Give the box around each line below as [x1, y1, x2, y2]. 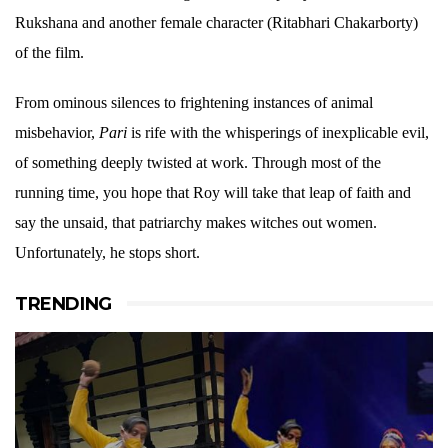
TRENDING [15, 293, 112, 316]
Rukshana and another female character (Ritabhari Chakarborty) [15, 14, 418, 32]
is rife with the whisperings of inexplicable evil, [127, 124, 429, 142]
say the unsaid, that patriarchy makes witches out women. [15, 214, 377, 232]
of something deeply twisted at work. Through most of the [15, 154, 381, 172]
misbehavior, [15, 124, 99, 142]
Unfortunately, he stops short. [15, 244, 200, 262]
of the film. [15, 44, 84, 62]
